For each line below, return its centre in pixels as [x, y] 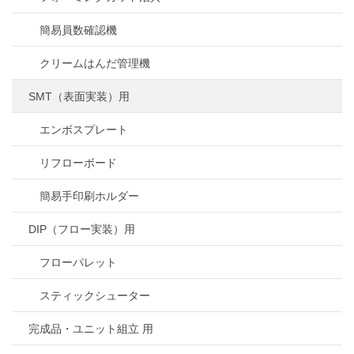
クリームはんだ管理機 [95, 64]
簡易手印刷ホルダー [89, 196]
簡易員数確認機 [78, 30]
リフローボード [78, 163]
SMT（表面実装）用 [79, 97]
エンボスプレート [84, 130]
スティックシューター [95, 296]
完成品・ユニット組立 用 [91, 329]
